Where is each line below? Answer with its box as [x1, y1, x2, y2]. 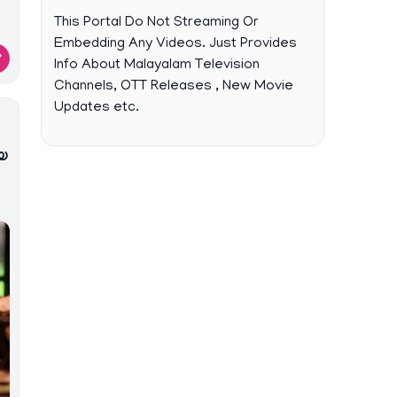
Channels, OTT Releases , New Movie [54, 79, 293, 95]
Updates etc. [54, 100, 139, 116]
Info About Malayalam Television [54, 58, 260, 74]
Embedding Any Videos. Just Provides [54, 36, 297, 52]
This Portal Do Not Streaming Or [54, 15, 259, 31]
